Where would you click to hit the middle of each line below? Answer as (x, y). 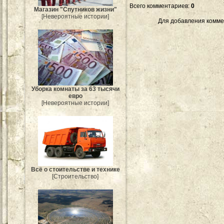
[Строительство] (75, 176)
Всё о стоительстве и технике (75, 169)
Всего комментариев (159, 6)
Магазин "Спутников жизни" (75, 9)
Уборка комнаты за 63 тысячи (75, 89)
